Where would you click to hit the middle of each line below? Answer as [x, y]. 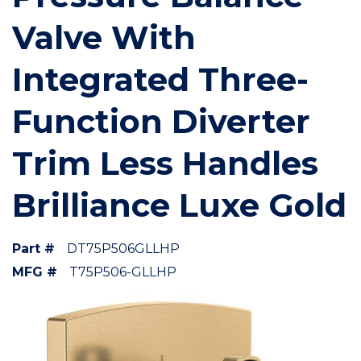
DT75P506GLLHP [123, 249]
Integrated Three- [160, 79]
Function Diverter [161, 121]
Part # [33, 249]
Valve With [104, 37]
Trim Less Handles [165, 163]
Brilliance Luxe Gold [179, 205]
